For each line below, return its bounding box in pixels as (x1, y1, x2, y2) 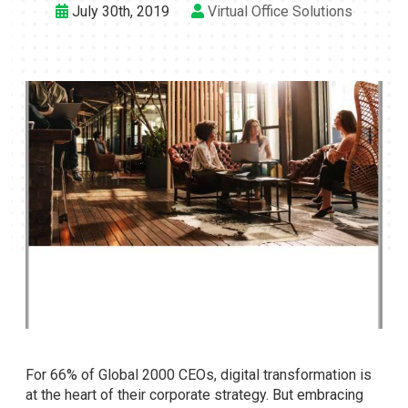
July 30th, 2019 (68, 3, 169, 20)
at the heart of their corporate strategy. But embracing (25, 386, 363, 403)
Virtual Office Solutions (208, 3, 352, 20)
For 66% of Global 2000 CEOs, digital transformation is (25, 366, 372, 383)
